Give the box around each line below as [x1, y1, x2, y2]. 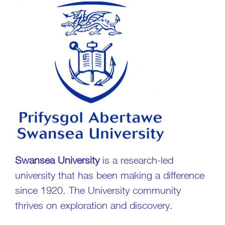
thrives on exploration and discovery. [15, 199, 173, 211]
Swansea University [15, 154, 99, 166]
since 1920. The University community [15, 184, 181, 196]
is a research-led [99, 154, 173, 166]
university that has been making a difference [15, 169, 204, 181]
